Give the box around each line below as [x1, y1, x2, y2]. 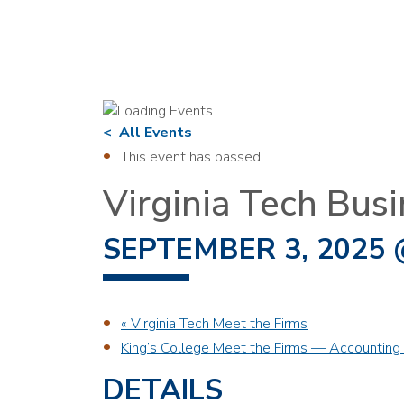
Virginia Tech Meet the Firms [127, 314, 308, 335]
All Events [115, 123, 192, 143]
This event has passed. [121, 147, 263, 168]
